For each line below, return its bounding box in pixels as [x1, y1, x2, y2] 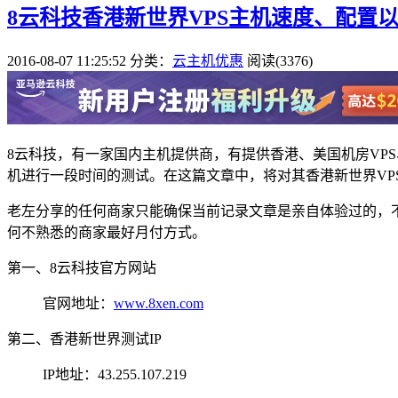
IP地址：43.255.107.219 [43, 366, 187, 382]
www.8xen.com [114, 295, 203, 311]
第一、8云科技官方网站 [7, 259, 156, 275]
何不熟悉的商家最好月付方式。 [7, 224, 206, 240]
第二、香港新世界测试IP [7, 330, 162, 346]
